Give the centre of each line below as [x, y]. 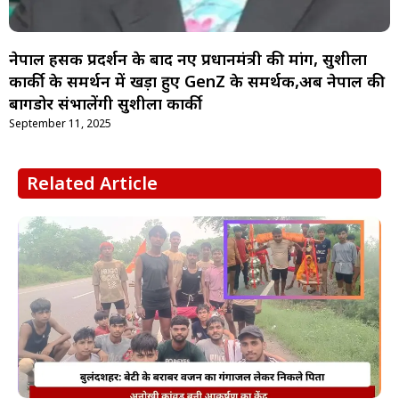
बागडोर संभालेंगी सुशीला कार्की [106, 105]
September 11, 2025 [60, 123]
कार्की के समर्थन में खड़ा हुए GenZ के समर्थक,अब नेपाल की [197, 83]
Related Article [92, 185]
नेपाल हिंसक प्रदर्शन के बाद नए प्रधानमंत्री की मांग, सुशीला [188, 61]
